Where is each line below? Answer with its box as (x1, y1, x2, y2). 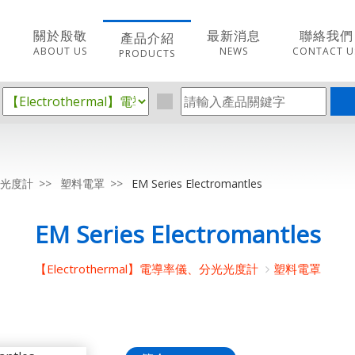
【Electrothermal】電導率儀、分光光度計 (34, 261, 261, 277)
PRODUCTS (119, 47, 175, 60)
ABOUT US (33, 44, 87, 58)
